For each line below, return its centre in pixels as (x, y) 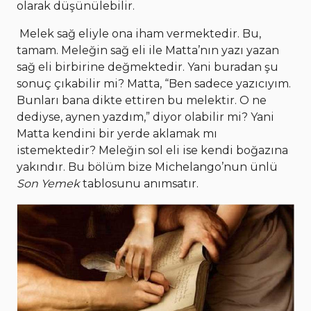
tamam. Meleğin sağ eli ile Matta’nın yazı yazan (148, 50)
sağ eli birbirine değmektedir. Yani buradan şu (148, 67)
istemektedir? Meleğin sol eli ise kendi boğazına (152, 150)
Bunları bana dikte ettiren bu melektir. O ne (142, 100)
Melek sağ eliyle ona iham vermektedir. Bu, (139, 33)
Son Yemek (48, 183)
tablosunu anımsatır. (139, 183)
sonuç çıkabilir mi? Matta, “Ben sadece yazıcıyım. (154, 83)
